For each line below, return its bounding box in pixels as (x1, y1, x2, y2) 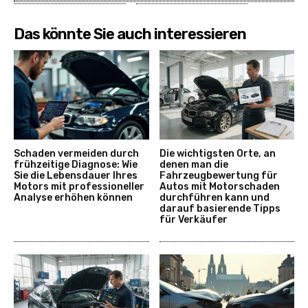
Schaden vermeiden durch (14, 147, 139, 159)
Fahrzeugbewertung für (159, 169, 278, 181)
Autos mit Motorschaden (159, 180, 280, 192)
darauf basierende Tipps (159, 202, 280, 214)
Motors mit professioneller (14, 180, 144, 192)
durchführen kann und (159, 191, 269, 203)
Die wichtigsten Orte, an (159, 147, 276, 159)
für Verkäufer (159, 213, 228, 225)
